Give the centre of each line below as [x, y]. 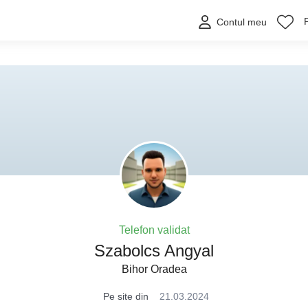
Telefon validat [154, 230]
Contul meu [242, 22]
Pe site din [126, 296]
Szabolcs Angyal [154, 251]
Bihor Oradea [154, 269]
